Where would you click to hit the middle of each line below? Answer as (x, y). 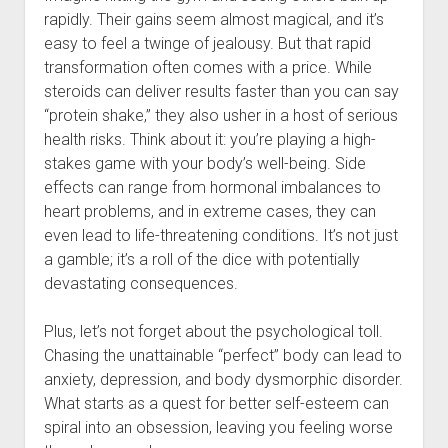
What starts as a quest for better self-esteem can (216, 403)
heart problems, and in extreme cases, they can (209, 211)
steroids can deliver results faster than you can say (221, 91)
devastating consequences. (140, 283)
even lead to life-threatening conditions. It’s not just (220, 235)
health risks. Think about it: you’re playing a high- (209, 139)
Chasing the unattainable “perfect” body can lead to (222, 355)
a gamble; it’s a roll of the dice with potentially (201, 259)
